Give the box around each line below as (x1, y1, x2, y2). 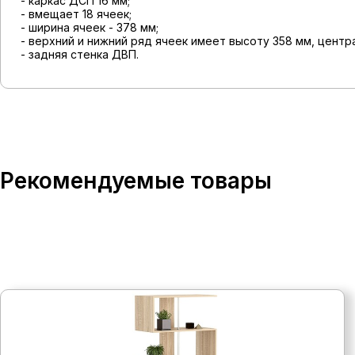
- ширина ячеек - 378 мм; (21, 21, 158, 34)
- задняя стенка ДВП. (21, 48, 139, 61)
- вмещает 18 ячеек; (21, 7, 132, 21)
